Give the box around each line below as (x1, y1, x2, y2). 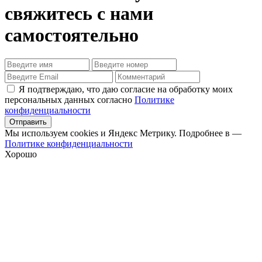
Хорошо (5, 149, 37, 159)
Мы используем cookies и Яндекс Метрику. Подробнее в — (5, 127, 242, 138)
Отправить (9, 117, 47, 126)
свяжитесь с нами (5, 2, 153, 24)
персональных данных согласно (5, 94, 135, 105)
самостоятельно (5, 24, 139, 46)
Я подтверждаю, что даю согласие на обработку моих (16, 84, 233, 94)
